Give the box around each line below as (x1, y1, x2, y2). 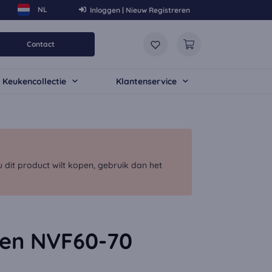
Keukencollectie (2, 76, 66, 87)
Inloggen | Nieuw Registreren (90, 5, 190, 15)
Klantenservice (115, 76, 177, 87)
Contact (26, 39, 55, 49)
